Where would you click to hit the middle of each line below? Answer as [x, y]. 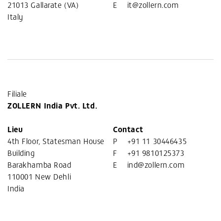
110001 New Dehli [39, 176]
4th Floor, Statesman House [56, 141]
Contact [128, 129]
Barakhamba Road [39, 165]
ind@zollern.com [156, 165]
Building [21, 153]
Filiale [17, 93]
